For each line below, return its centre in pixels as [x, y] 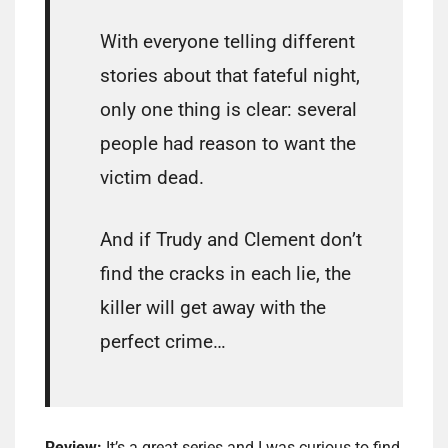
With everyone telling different [227, 42]
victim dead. [152, 178]
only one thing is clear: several [228, 110]
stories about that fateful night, [230, 76]
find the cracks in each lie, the [225, 274]
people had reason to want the [228, 144]
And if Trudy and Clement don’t [231, 240]
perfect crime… [163, 342]
